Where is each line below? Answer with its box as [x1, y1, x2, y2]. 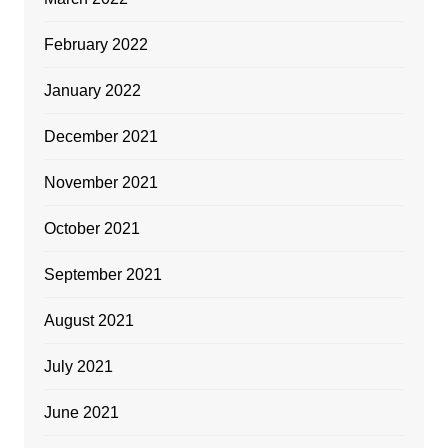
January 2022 [43, 82, 141, 100]
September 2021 [43, 266, 162, 284]
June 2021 [43, 404, 119, 422]
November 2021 [43, 174, 158, 192]
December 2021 [43, 128, 158, 146]
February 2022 [43, 36, 148, 54]
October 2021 [43, 220, 140, 238]
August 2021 [43, 312, 134, 330]
